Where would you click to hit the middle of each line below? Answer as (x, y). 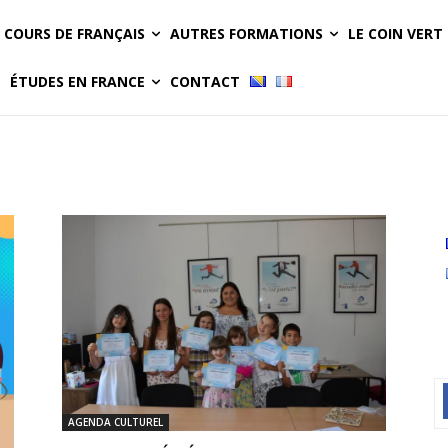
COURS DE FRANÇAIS (74, 33)
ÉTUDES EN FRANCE (77, 81)
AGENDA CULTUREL (115, 421)
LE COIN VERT (395, 33)
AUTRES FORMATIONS (246, 33)
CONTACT (205, 81)
